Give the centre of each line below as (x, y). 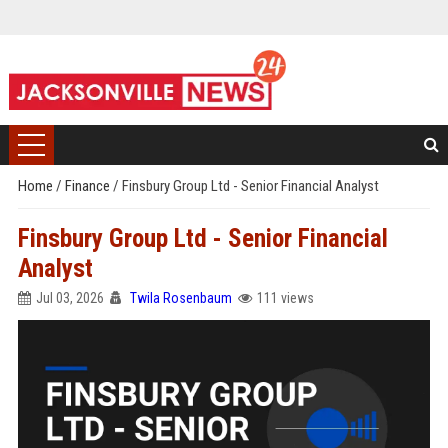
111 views (285, 298)
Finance (88, 186)
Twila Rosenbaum (180, 298)
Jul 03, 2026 (69, 298)
